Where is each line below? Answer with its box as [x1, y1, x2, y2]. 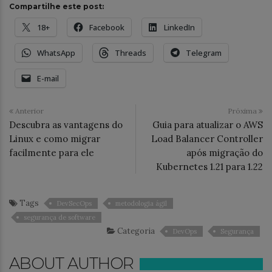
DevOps [172, 226, 197, 236]
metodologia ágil [115, 199, 167, 208]
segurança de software [24, 212, 95, 222]
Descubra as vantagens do [9, 118, 123, 131]
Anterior [13, 106, 44, 115]
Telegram [186, 47, 222, 58]
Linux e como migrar [9, 132, 100, 144]
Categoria [115, 225, 155, 236]
